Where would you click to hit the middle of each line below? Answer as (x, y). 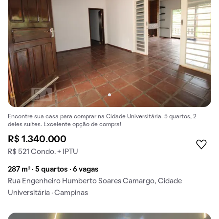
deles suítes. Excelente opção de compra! (65, 125)
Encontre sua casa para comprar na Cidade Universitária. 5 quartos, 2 (102, 117)
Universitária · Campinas (48, 193)
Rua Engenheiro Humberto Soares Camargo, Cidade (95, 182)
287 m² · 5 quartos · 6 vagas (53, 170)
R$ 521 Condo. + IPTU (43, 152)
